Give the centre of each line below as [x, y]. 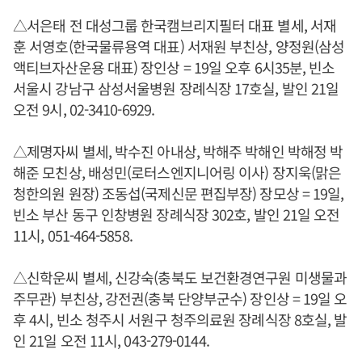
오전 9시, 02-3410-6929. [84, 109]
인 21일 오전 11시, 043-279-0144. [111, 340]
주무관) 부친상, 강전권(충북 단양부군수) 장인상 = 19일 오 [180, 298]
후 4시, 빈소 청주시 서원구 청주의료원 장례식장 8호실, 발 [180, 319]
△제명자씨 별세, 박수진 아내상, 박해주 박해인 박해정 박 [178, 151]
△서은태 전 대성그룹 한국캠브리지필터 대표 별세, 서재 [175, 25]
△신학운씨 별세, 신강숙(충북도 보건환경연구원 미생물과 [180, 277]
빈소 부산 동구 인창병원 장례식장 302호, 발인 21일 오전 [177, 214]
